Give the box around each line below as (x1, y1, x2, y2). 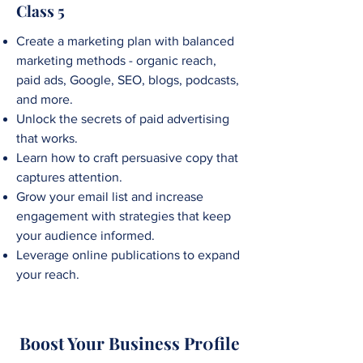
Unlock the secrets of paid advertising (16, 112, 229, 126)
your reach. (16, 267, 79, 282)
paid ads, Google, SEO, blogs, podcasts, (16, 73, 239, 88)
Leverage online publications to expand (16, 248, 240, 263)
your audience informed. (16, 228, 155, 243)
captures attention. (16, 170, 122, 185)
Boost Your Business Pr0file (19, 331, 240, 355)
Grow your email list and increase (16, 190, 203, 204)
